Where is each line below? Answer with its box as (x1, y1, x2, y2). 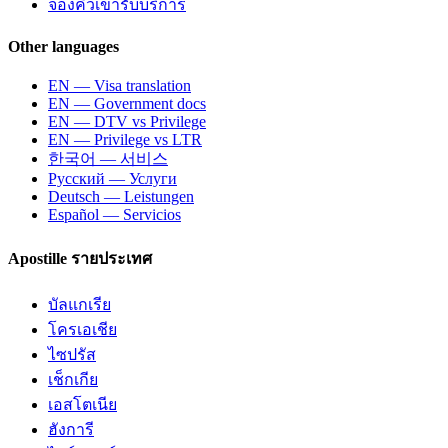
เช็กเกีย (48, 371, 98, 388)
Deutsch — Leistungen (48, 188, 194, 206)
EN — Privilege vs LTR (48, 131, 202, 149)
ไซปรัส (48, 346, 96, 363)
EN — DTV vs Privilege (48, 113, 206, 131)
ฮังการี (48, 421, 94, 438)
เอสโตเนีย (48, 396, 117, 413)
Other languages (8, 38, 119, 56)
